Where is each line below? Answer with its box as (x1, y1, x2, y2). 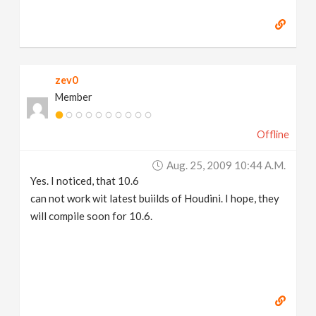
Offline (256, 128, 289, 140)
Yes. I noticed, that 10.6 (30, 174, 140, 187)
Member (55, 91, 93, 103)
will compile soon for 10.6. (30, 209, 153, 222)
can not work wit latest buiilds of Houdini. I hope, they (30, 192, 280, 205)
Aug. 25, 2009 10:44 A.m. (166, 159, 286, 171)
